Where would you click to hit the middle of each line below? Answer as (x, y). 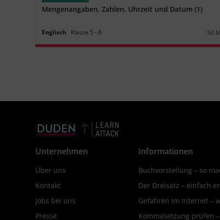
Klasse (80, 32)
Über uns (51, 170)
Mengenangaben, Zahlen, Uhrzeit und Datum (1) (122, 9)
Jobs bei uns (55, 200)
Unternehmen (62, 151)
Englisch (54, 32)
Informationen (166, 151)
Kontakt (48, 185)
